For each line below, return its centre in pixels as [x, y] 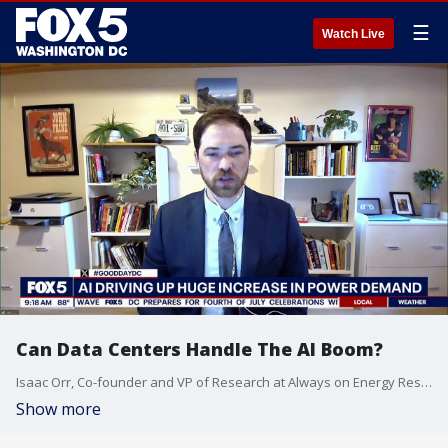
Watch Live [353, 34]
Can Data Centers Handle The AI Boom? [199, 349]
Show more [58, 409]
